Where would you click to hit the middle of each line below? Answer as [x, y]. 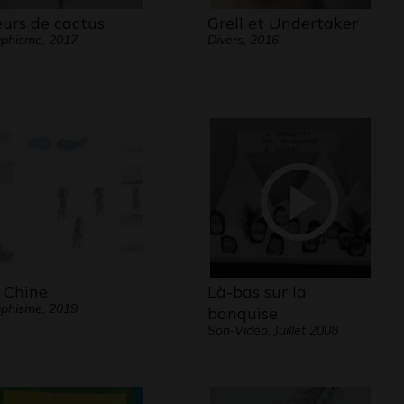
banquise [242, 313]
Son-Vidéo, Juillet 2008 [272, 330]
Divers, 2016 [243, 40]
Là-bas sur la [257, 292]
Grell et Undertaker [282, 23]
